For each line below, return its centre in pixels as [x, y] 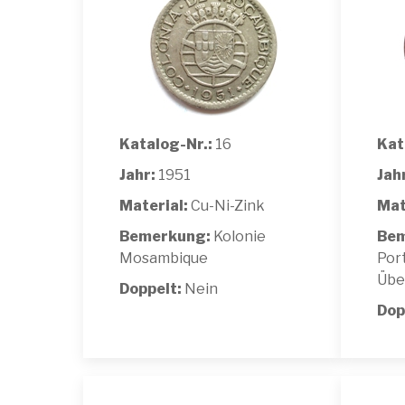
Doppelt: [152, 288]
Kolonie [238, 236]
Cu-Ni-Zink [226, 205]
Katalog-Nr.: [166, 144]
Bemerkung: [165, 236]
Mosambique [164, 258]
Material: [154, 205]
